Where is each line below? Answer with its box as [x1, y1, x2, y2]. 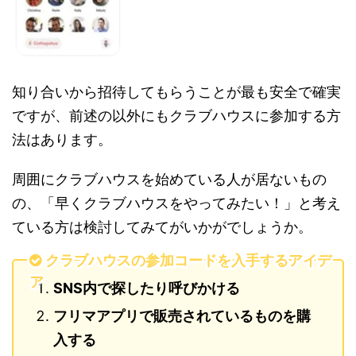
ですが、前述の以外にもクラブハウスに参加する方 [12, 107, 341, 125]
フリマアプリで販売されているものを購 [53, 308, 311, 325]
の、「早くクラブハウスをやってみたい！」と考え [12, 195, 341, 212]
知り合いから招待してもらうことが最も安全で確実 [12, 83, 341, 101]
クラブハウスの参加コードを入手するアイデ [45, 251, 331, 269]
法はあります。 [12, 131, 112, 149]
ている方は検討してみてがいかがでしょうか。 [12, 219, 312, 236]
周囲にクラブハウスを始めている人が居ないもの [12, 171, 327, 188]
